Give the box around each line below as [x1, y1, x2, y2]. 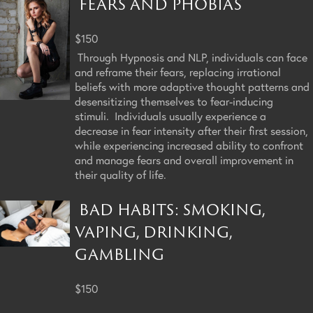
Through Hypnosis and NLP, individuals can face [75, 49, 307, 64]
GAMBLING [75, 242, 168, 265]
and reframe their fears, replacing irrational [75, 64, 281, 79]
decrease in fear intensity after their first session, [75, 122, 308, 138]
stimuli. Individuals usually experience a [75, 108, 266, 123]
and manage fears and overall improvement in [75, 152, 293, 167]
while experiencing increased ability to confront [75, 137, 303, 152]
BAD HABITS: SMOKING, [75, 198, 265, 221]
